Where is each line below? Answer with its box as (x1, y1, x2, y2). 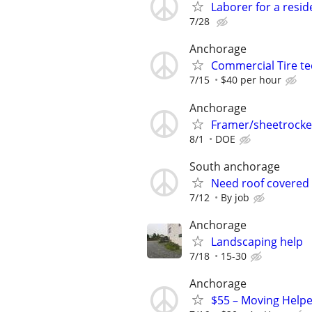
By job (221, 190, 249, 204)
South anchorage (189, 158, 280, 174)
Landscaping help (211, 233, 303, 249)
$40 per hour (221, 73, 281, 87)
